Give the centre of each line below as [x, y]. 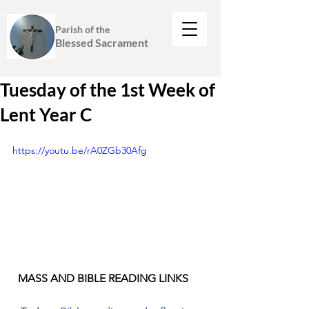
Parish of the [82, 29]
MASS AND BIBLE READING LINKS [103, 278]
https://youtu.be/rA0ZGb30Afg [80, 150]
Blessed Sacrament [102, 42]
